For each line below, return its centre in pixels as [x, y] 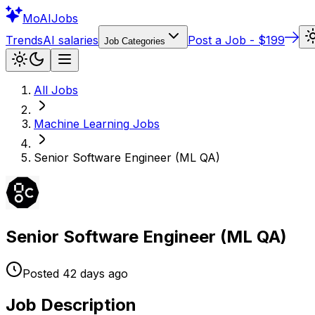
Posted [41, 273]
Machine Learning [82, 124]
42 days [84, 273]
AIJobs [59, 18]
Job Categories [135, 41]
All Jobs [56, 90]
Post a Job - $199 [236, 40]
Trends [24, 40]
